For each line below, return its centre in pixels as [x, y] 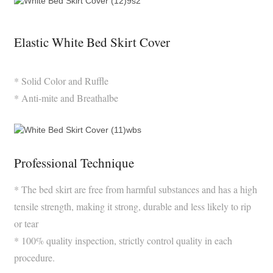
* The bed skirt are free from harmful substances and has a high [135, 189]
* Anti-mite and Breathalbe [66, 98]
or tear [26, 223]
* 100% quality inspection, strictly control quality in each [123, 240]
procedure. [34, 257]
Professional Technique [74, 163]
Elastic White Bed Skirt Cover [92, 42]
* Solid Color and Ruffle [61, 81]
